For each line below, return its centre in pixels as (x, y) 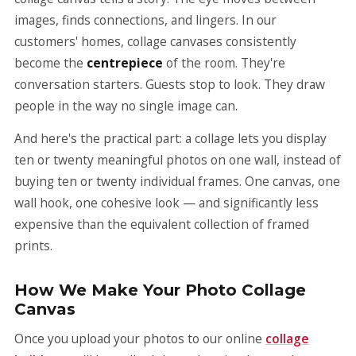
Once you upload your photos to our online (140, 339)
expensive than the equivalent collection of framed (162, 224)
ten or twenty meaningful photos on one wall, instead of (178, 160)
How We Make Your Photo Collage (160, 290)
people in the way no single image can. (126, 106)
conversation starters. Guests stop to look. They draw (170, 84)
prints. (33, 246)
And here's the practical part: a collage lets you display (170, 138)
